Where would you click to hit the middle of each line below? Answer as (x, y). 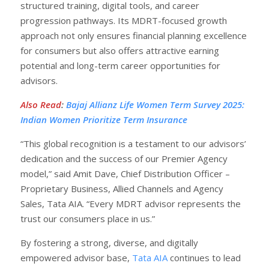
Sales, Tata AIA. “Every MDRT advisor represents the (131, 203)
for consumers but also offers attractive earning (120, 50)
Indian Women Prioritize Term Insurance (104, 119)
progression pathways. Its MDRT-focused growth (124, 20)
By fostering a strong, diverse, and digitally (109, 242)
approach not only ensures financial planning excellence (134, 35)
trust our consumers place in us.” (88, 218)
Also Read (41, 104)
